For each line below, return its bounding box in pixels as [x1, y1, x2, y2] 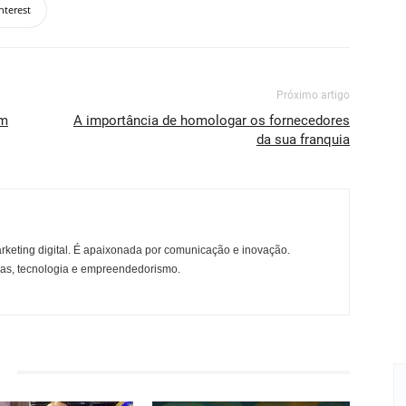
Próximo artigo [276, 89, 350, 101]
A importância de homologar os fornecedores [73, 112, 350, 129]
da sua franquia [256, 131, 350, 148]
